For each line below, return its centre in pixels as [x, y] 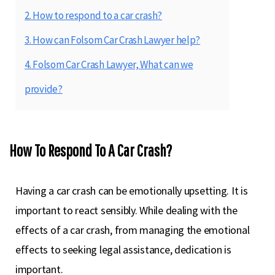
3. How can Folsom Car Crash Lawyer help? [113, 40]
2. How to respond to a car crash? [94, 15]
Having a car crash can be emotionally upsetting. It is [132, 191]
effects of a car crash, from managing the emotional [133, 230]
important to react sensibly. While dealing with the [126, 210]
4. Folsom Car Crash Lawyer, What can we [109, 64]
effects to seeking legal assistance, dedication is [123, 250]
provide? [44, 89]
